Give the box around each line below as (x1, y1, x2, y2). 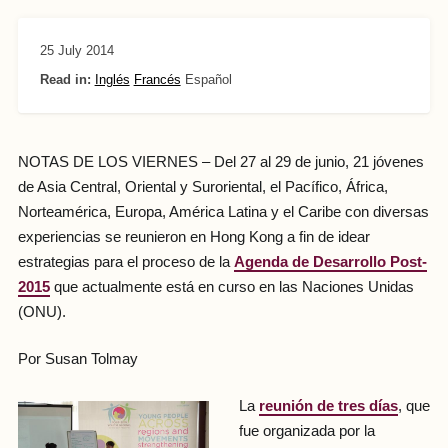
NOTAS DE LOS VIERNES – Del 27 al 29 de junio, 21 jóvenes (17, 153, 424, 170)
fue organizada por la (238, 423, 375, 440)
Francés (133, 71, 181, 87)
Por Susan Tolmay (17, 350, 138, 367)
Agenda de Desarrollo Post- (233, 253, 427, 270)
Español (184, 71, 232, 87)
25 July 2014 (39, 42, 114, 58)
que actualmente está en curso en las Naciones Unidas (49, 278, 414, 295)
